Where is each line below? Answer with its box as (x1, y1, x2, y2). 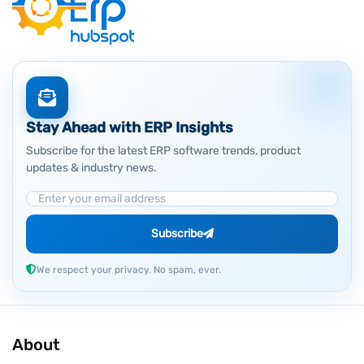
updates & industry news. (26, 160, 157, 175)
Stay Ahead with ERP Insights (26, 118, 233, 136)
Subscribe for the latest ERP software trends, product (26, 143, 301, 158)
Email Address (25, 191, 112, 207)
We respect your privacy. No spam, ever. (37, 263, 221, 275)
